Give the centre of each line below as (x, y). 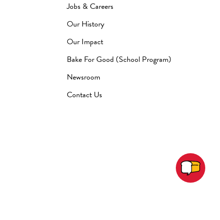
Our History (86, 24)
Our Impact (85, 41)
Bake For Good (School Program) (119, 59)
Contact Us (85, 95)
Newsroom (84, 77)
